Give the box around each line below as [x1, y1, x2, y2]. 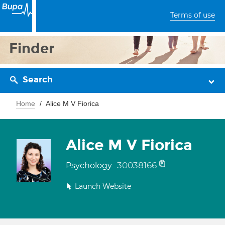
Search [23, 74, 53, 85]
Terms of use [170, 11, 215, 20]
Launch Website [75, 182, 131, 191]
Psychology [66, 161, 114, 170]
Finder [9, 40, 55, 57]
